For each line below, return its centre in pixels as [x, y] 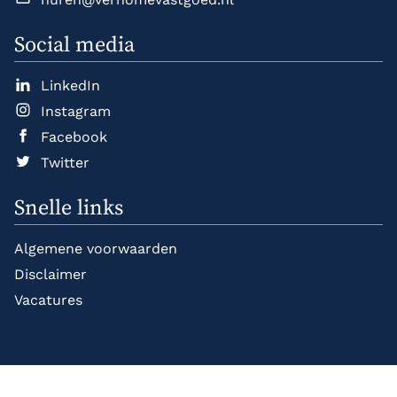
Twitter [65, 163]
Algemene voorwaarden [96, 249]
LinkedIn [70, 86]
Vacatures [48, 300]
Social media [74, 45]
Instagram [76, 111]
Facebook [74, 137]
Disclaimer [51, 274]
